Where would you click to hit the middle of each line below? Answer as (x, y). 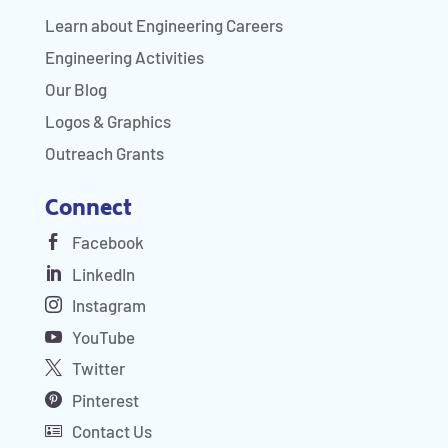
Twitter (96, 368)
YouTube (101, 336)
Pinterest (103, 399)
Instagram (107, 305)
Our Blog (75, 88)
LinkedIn (101, 273)
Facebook (106, 242)
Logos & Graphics (107, 120)
